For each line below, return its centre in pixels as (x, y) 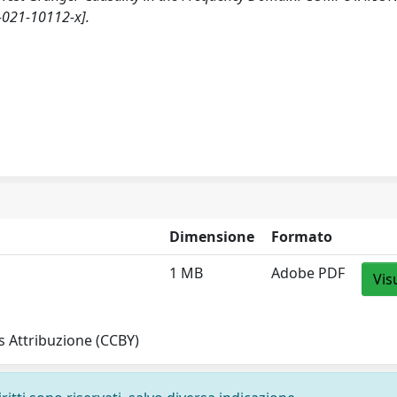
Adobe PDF (308, 273)
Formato (302, 237)
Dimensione (212, 237)
